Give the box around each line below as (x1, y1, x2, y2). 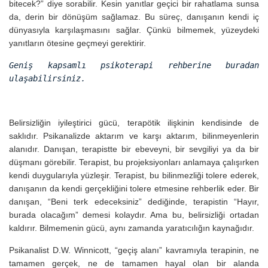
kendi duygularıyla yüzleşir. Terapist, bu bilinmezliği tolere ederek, (9, 170, 259, 180)
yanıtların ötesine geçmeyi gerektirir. (9, 38, 146, 48)
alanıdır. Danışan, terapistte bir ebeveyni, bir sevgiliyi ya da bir (9, 144, 259, 154)
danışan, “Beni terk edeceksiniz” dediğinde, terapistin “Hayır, (9, 196, 259, 206)
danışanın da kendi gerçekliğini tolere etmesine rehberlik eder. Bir (9, 183, 259, 193)
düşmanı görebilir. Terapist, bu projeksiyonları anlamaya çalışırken (9, 157, 259, 167)
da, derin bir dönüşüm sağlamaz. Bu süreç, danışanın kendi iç (9, 11, 259, 22)
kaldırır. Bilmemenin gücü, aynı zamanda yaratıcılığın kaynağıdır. (9, 223, 254, 233)
